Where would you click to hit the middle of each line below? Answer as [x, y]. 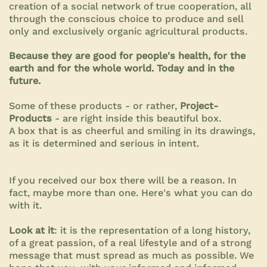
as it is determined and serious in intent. [104, 143]
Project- [199, 105]
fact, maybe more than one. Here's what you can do [131, 193]
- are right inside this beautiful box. [136, 118]
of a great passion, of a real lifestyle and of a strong [130, 243]
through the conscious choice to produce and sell [126, 18]
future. [25, 80]
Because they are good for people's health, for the [127, 55]
